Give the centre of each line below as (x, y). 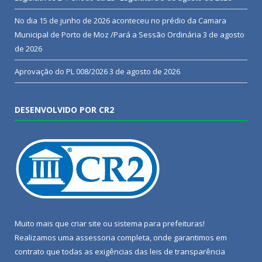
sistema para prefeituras (158, 224)
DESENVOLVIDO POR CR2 (64, 110)
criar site (86, 224)
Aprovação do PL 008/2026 (61, 72)
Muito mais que (43, 224)
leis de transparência (187, 252)
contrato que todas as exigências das (82, 252)
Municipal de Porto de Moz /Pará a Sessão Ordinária (108, 35)
